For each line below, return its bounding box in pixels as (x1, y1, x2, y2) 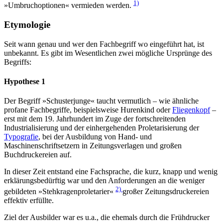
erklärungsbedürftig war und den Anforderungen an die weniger (4, 176, 205, 185)
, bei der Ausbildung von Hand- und (38, 132, 152, 141)
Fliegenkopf (172, 106, 210, 114)
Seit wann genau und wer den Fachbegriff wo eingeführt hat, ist (4, 39, 204, 48)
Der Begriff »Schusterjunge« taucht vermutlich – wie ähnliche (4, 97, 199, 106)
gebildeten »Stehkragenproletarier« (4, 187, 115, 196)
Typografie (4, 132, 38, 141)
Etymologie (4, 19, 50, 30)
